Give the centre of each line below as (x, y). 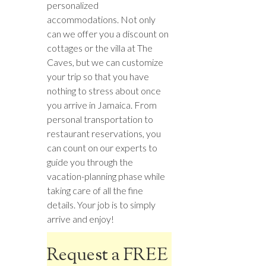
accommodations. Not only (101, 19)
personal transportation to (100, 119)
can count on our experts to (102, 147)
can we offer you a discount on (108, 33)
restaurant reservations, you (104, 133)
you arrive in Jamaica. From (102, 104)
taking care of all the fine (95, 190)
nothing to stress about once (104, 90)
